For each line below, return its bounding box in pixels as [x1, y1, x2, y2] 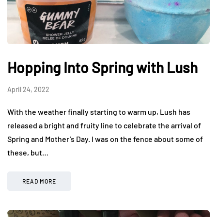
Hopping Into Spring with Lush [7, 58, 198, 76]
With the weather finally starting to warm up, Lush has [7, 107, 190, 116]
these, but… [7, 147, 48, 157]
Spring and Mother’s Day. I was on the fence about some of [7, 134, 203, 143]
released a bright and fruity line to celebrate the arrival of [7, 120, 201, 130]
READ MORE [22, 177, 56, 185]
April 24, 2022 [7, 85, 49, 93]
